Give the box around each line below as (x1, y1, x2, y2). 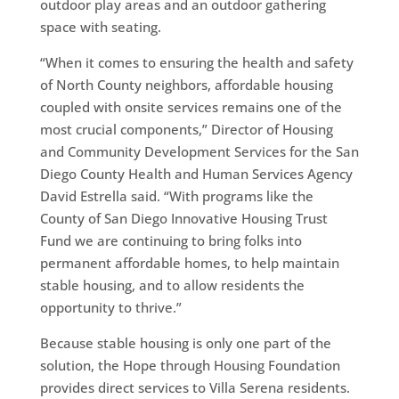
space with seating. (39, 17, 161, 36)
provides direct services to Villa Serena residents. (39, 378, 350, 396)
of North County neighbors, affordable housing (39, 75, 333, 94)
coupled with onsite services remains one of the (39, 97, 342, 116)
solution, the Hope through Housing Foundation (39, 355, 340, 374)
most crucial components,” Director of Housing (39, 119, 333, 138)
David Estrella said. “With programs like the (39, 186, 313, 205)
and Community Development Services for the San (39, 142, 359, 160)
